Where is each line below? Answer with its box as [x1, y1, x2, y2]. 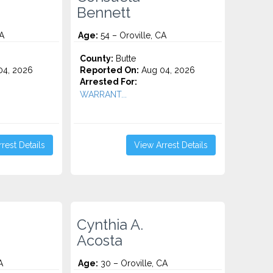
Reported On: [80, 65, 140, 75]
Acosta [77, 232, 123, 249]
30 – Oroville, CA [98, 258, 168, 268]
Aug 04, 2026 [139, 65, 196, 75]
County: [80, 54, 114, 63]
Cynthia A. [77, 216, 144, 233]
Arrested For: [80, 77, 138, 87]
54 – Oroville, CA [98, 30, 167, 40]
